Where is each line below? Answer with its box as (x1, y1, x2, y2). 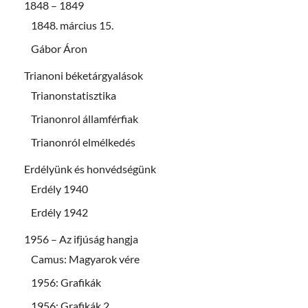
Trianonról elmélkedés (31, 135, 135, 148)
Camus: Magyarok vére (31, 252, 140, 265)
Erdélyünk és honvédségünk (24, 162, 156, 175)
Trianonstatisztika (31, 88, 116, 102)
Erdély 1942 (31, 205, 88, 219)
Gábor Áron (31, 41, 87, 55)
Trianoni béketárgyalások (24, 68, 143, 82)
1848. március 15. (31, 18, 113, 32)
